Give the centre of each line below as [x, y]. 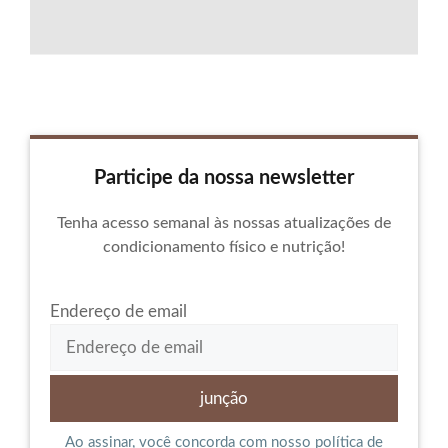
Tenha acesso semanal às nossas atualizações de [224, 222]
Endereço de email [118, 311]
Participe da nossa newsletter [224, 177]
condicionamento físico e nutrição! [224, 246]
